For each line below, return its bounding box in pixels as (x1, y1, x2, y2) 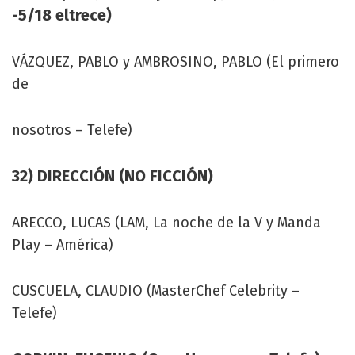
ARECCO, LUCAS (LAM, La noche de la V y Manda (12, 213, 321, 231)
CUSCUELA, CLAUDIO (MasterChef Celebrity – (12, 281, 300, 300)
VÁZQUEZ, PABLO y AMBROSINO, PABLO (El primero (12, 52, 339, 71)
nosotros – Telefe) (12, 120, 132, 139)
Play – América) (12, 235, 113, 254)
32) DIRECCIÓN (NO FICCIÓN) (12, 166, 213, 185)
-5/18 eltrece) (12, 5, 112, 25)
